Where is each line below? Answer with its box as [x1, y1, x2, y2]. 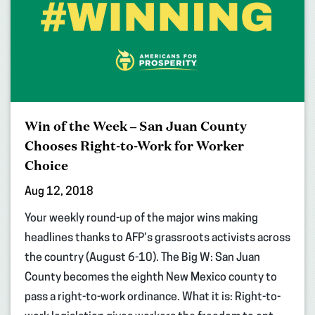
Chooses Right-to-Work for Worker [25, 137, 244, 155]
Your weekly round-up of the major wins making [25, 213, 258, 225]
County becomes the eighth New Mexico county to [25, 272, 277, 284]
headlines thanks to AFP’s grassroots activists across [25, 233, 290, 245]
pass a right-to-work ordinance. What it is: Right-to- [25, 292, 281, 304]
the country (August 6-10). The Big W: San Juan [25, 252, 260, 264]
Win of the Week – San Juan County [25, 117, 247, 135]
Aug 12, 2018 [25, 186, 94, 198]
